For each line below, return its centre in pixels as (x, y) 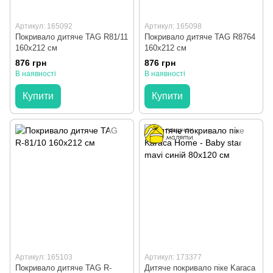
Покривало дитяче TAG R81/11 (72, 37)
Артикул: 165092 (44, 26)
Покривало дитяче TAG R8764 (200, 37)
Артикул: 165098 (173, 26)
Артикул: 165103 (44, 257)
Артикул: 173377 (173, 257)
